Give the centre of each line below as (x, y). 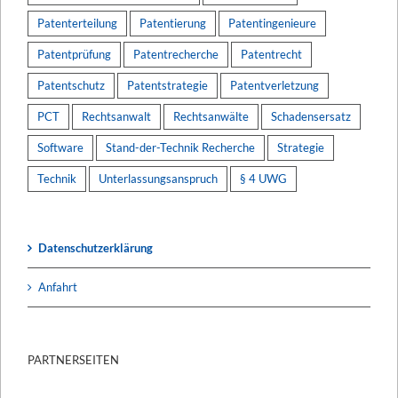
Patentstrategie (167, 85)
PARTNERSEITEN (73, 359)
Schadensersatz (311, 116)
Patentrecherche (176, 54)
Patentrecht (271, 54)
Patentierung (173, 23)
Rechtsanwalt (116, 116)
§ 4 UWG (263, 178)
